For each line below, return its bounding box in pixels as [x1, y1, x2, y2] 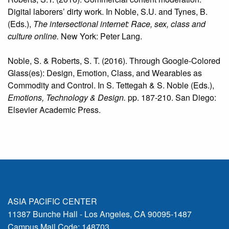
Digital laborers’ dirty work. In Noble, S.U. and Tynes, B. [8, 5, 208, 17]
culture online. [8, 30, 61, 42]
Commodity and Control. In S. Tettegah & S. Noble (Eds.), [8, 79, 214, 91]
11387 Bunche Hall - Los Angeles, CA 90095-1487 [8, 208, 192, 220]
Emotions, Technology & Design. [8, 91, 126, 103]
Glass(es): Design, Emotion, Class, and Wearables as [8, 66, 202, 79]
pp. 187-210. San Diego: [126, 91, 216, 103]
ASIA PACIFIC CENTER [8, 195, 97, 208]
